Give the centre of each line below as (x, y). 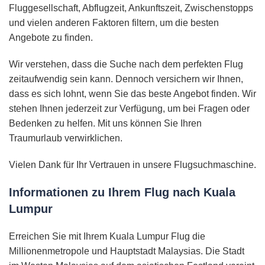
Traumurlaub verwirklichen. (66, 138)
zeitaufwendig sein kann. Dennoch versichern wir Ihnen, (126, 79)
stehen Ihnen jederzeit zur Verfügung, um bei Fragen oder (129, 109)
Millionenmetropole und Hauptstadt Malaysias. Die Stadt (127, 251)
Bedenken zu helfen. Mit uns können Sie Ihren (105, 124)
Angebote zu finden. (51, 38)
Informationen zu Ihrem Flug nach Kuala (122, 193)
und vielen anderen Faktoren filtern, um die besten (114, 23)
